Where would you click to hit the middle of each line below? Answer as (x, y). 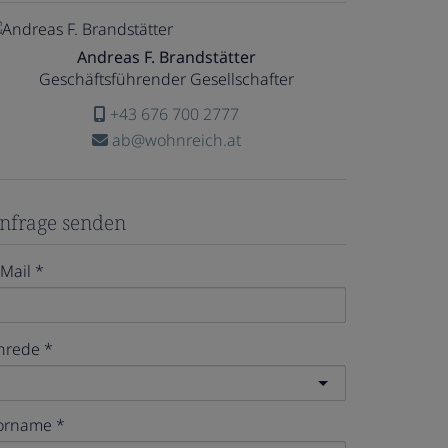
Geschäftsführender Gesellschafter (166, 79)
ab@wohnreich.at (174, 140)
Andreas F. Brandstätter (166, 57)
